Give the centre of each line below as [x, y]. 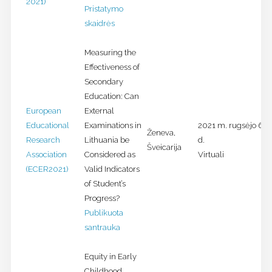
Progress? [102, 199]
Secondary [104, 82]
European [43, 111]
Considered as [110, 155]
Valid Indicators [112, 169]
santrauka [102, 228]
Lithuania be [107, 140]
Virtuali [211, 155]
